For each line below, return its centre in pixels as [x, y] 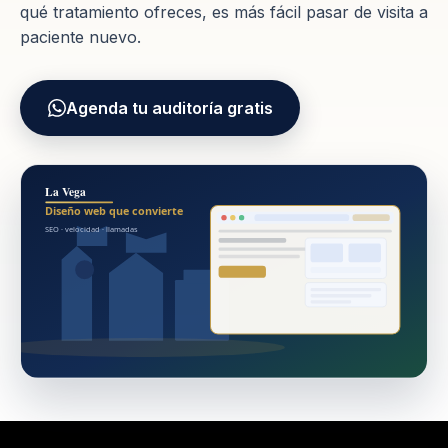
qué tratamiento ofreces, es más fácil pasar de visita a [224, 12]
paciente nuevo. [80, 37]
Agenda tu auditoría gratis [169, 107]
